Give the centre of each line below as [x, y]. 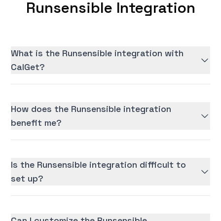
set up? [27, 179]
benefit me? [37, 123]
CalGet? [28, 67]
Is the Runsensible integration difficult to [99, 165]
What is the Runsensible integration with [97, 53]
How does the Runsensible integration [91, 109]
